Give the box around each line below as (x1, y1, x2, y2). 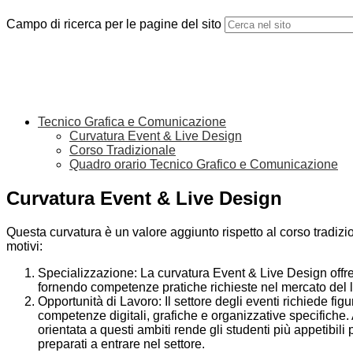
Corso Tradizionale (69, 143, 176, 158)
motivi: (6, 240, 43, 254)
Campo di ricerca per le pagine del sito (6, 17, 221, 32)
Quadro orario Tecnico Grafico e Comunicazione (69, 158, 338, 172)
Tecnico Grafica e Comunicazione (38, 115, 226, 129)
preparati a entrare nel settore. (38, 337, 205, 351)
